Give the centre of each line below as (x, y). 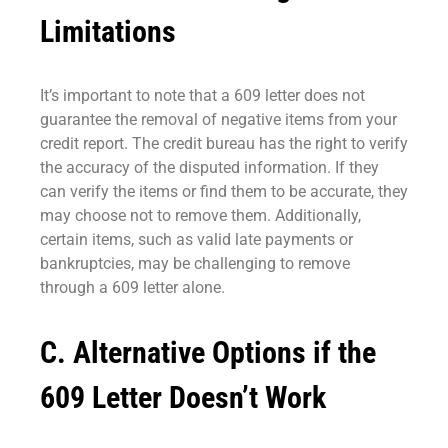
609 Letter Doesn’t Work (183, 398)
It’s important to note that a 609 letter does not (202, 96)
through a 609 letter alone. (132, 288)
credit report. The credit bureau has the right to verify (224, 144)
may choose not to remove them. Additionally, (200, 216)
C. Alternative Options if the (208, 353)
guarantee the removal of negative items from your (218, 120)
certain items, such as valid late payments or (196, 240)
